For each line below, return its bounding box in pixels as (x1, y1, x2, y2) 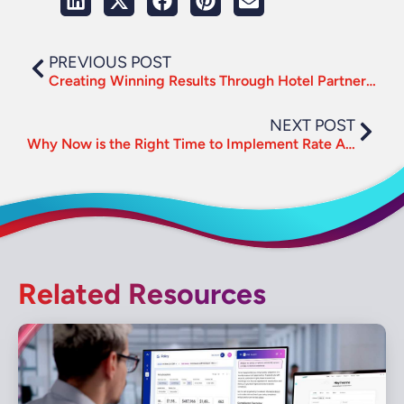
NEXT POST (270, 115, 355, 135)
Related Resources (18, 277, 266, 311)
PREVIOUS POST (49, 52, 171, 72)
